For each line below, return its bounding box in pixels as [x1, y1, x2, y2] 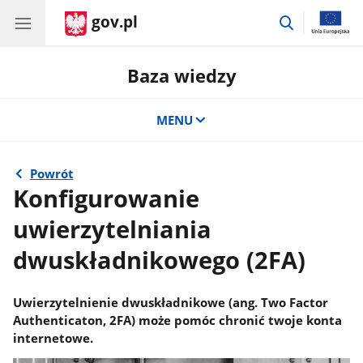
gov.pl [92, 11, 138, 32]
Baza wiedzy [126, 63, 237, 88]
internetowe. [13, 329, 94, 346]
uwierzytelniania [13, 212, 212, 246]
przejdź [295, 11, 336, 28]
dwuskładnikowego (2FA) [13, 243, 306, 276]
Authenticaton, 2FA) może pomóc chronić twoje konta [13, 311, 343, 328]
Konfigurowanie [13, 181, 200, 215]
